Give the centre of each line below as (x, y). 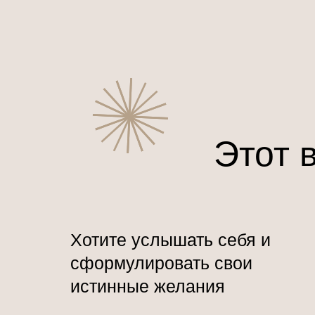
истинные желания (148, 286)
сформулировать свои (161, 263)
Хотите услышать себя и (171, 240)
